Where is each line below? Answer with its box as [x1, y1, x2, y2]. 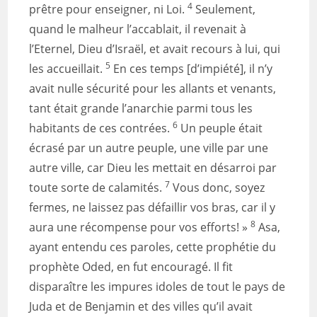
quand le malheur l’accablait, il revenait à [29, 21, 247, 37]
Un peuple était [178, 120, 263, 136]
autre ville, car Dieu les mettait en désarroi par [29, 159, 277, 175]
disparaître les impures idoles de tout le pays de [29, 278, 286, 294]
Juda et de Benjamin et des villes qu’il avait [29, 298, 253, 314]
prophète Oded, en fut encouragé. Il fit [29, 258, 234, 275]
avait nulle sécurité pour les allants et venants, [29, 80, 277, 96]
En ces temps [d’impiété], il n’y [110, 60, 273, 76]
